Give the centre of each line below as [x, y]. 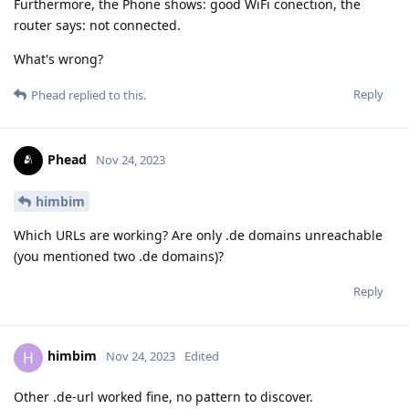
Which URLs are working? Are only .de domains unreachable [198, 235]
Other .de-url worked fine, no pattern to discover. [163, 396]
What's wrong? [58, 58]
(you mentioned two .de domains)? [119, 256]
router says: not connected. [97, 25]
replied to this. [106, 94]
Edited [202, 357]
